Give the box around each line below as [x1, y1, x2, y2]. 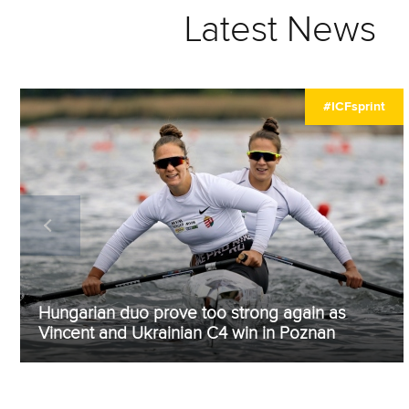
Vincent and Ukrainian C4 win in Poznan [38, 324, 335, 342]
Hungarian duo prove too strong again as [38, 304, 346, 322]
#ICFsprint [323, 100, 385, 113]
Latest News [184, 11, 376, 48]
